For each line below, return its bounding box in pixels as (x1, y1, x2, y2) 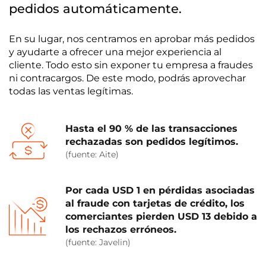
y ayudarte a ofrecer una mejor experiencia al (9, 46, 221, 58)
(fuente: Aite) (65, 148, 119, 160)
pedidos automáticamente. (9, 1, 182, 16)
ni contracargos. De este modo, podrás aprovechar (9, 72, 246, 84)
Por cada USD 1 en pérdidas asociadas (65, 185, 255, 196)
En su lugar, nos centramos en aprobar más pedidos (9, 33, 255, 45)
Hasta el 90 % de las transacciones (65, 122, 237, 134)
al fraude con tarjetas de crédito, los (65, 198, 245, 209)
